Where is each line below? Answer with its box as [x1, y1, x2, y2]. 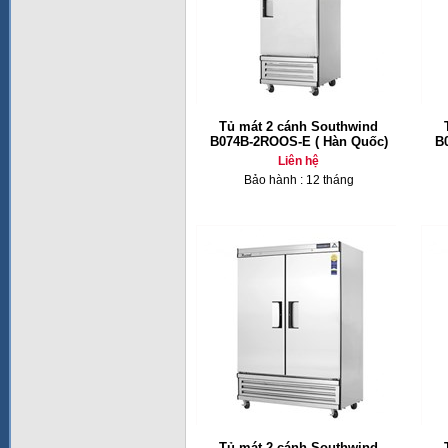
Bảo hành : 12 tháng [243, 173, 354, 187]
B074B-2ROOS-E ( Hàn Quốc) [209, 134, 388, 149]
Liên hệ [278, 154, 319, 168]
